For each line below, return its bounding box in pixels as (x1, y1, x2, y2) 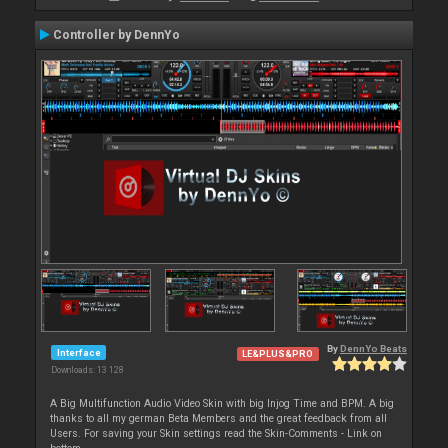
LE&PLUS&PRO (242, 348, 314, 360)
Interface (56, 346, 101, 358)
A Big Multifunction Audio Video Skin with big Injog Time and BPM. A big (50, 397, 395, 411)
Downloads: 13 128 (51, 365, 124, 376)
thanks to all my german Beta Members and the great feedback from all (50, 412, 388, 426)
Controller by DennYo (53, 28, 180, 42)
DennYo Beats (340, 343, 407, 355)
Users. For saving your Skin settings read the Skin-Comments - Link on (50, 427, 383, 441)
